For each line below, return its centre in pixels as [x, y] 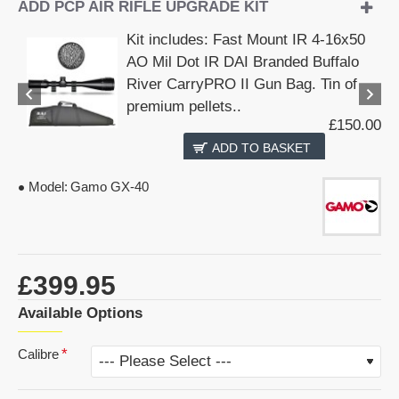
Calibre [38, 354]
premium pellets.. [184, 106]
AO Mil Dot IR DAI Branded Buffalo [243, 62]
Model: [48, 187]
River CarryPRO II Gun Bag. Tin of [242, 84]
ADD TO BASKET [262, 148]
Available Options [80, 313]
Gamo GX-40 [110, 187]
